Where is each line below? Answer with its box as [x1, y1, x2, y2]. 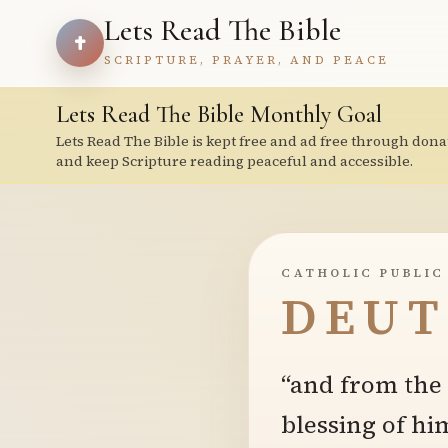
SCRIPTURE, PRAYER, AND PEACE [104, 52, 389, 68]
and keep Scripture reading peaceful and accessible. [56, 151, 413, 171]
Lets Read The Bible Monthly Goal [56, 100, 382, 129]
